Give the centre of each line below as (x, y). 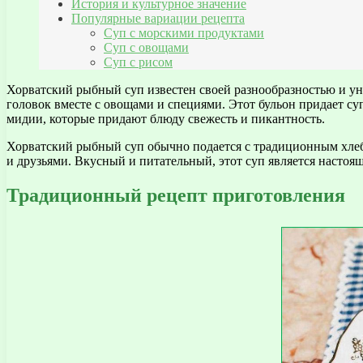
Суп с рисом (138, 62)
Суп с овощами (146, 48)
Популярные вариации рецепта (158, 19)
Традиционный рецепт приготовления (176, 196)
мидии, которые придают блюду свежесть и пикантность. (166, 119)
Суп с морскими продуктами (184, 33)
